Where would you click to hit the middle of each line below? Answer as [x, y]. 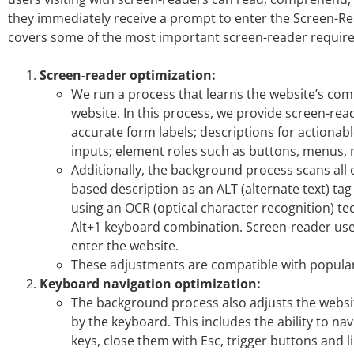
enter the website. [125, 245]
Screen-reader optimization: [129, 75]
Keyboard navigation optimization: [152, 283]
